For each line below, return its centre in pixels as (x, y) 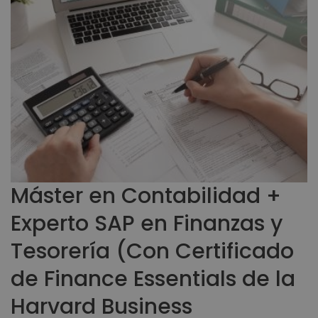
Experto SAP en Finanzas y (147, 223)
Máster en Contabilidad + (146, 196)
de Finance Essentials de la (153, 279)
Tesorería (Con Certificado (152, 251)
